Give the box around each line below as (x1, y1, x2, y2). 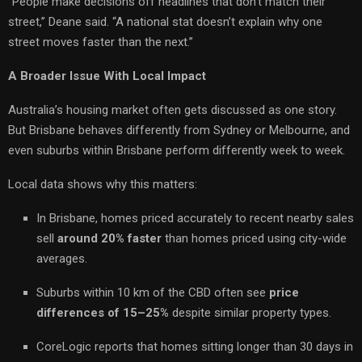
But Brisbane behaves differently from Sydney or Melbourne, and (8, 122, 350, 137)
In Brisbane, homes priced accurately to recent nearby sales (36, 210, 354, 225)
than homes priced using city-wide (162, 230, 347, 246)
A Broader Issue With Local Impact (8, 68, 206, 83)
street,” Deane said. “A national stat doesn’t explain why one (8, 14, 322, 29)
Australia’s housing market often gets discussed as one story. (8, 102, 337, 117)
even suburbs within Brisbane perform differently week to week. (8, 142, 345, 158)
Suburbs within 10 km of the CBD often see (36, 284, 269, 300)
